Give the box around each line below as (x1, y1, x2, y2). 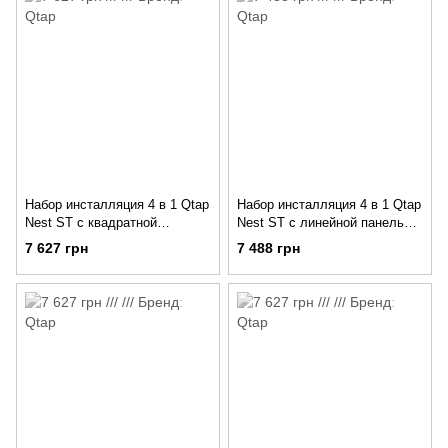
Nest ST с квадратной (25, 215, 157, 231)
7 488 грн (237, 239, 300, 256)
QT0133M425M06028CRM (25, 251, 178, 267)
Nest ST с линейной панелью (237, 215, 414, 231)
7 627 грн (25, 239, 88, 256)
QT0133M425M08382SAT (237, 251, 386, 267)
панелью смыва (25, 233, 121, 249)
